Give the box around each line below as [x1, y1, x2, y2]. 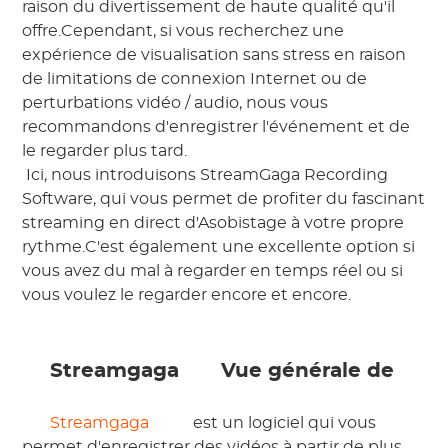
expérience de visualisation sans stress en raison [22, 47, 407, 64]
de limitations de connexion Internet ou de [22, 71, 368, 88]
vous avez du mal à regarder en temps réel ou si [22, 263, 404, 280]
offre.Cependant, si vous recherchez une [22, 23, 345, 40]
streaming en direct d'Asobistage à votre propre [22, 215, 405, 232]
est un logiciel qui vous [189, 415, 377, 432]
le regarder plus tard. [22, 143, 192, 160]
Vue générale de [215, 361, 401, 382]
